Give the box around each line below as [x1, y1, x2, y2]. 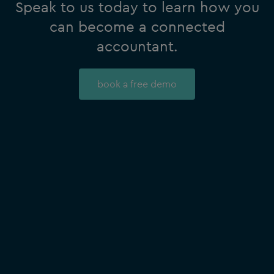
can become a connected [49, 17, 225, 36]
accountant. [97, 36, 177, 56]
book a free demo [97, 77, 177, 91]
